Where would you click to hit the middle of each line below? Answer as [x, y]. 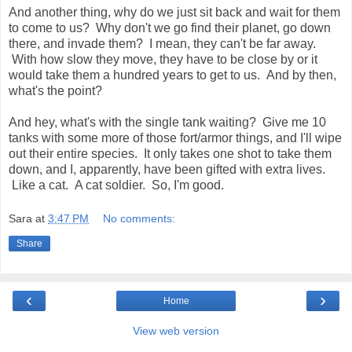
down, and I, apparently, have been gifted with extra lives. [167, 169]
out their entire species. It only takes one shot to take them [170, 153]
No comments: [139, 219]
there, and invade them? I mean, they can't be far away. [162, 43]
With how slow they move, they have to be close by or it [163, 59]
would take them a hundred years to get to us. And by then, [172, 75]
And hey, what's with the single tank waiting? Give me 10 [167, 122]
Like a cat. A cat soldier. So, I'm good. [116, 185]
